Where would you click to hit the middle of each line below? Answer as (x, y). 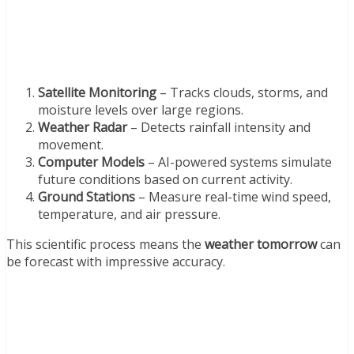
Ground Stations (87, 196)
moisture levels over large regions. (141, 109)
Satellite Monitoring (97, 92)
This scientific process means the (105, 244)
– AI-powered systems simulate (238, 162)
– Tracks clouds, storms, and (242, 92)
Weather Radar (83, 127)
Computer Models (91, 162)
